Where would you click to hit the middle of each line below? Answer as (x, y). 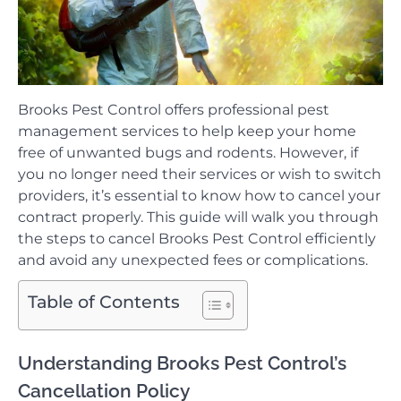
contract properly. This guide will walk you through (198, 218)
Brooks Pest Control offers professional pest (174, 110)
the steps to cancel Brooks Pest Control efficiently (197, 239)
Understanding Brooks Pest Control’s (182, 363)
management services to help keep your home (187, 132)
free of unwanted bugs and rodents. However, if (188, 153)
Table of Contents (104, 302)
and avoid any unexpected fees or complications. (193, 260)
